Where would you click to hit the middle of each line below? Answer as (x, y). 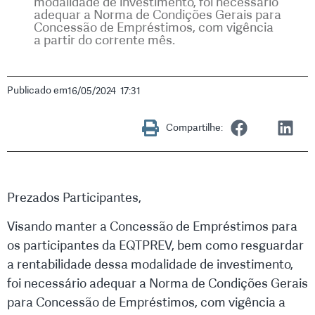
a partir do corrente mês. (104, 40)
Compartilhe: (194, 128)
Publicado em (37, 91)
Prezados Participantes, (74, 197)
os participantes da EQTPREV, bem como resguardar (155, 246)
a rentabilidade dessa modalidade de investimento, (150, 265)
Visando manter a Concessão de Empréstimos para (152, 227)
